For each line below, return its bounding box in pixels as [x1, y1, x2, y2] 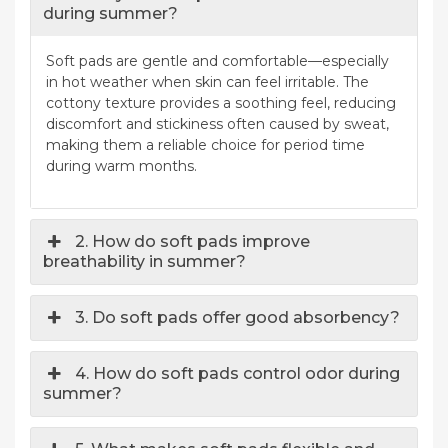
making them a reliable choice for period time [46, 136, 365, 154]
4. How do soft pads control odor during [75, 364, 401, 383]
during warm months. [46, 157, 197, 175]
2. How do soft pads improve [75, 232, 311, 251]
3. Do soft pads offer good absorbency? [75, 308, 401, 327]
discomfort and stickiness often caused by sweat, [46, 115, 389, 133]
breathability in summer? [43, 252, 246, 271]
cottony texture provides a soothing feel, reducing [46, 94, 396, 112]
